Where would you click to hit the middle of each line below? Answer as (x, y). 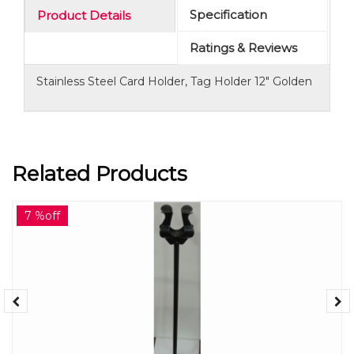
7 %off (42, 216)
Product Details (84, 15)
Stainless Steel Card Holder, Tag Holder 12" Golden (174, 81)
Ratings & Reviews (243, 48)
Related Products (100, 174)
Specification (228, 15)
